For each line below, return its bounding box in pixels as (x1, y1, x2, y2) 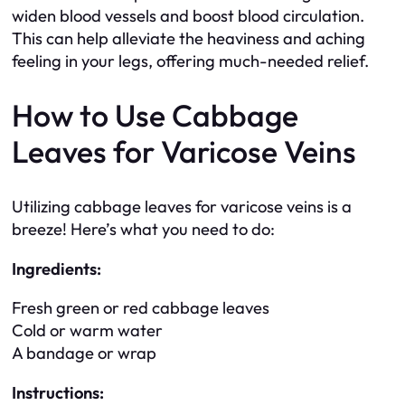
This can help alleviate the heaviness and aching (12, 28, 365, 50)
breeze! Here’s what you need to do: (12, 219, 275, 240)
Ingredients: (12, 258, 101, 279)
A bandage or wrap (12, 343, 156, 364)
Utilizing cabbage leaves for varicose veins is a (12, 196, 352, 218)
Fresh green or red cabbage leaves (12, 297, 269, 319)
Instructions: (12, 381, 104, 403)
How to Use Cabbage (12, 96, 298, 136)
